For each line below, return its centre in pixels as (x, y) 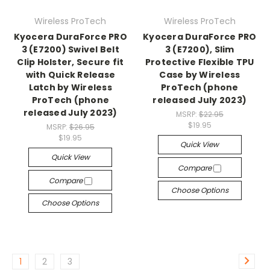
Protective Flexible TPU (199, 62)
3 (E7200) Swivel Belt (70, 50)
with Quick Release (70, 75)
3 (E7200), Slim (199, 50)
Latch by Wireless (70, 88)
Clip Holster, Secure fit (71, 62)
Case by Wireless (200, 75)
